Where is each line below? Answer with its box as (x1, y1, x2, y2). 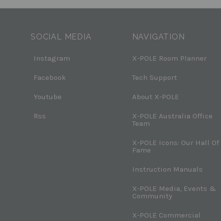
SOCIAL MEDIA (31, 32, 92, 41)
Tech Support (132, 73, 177, 82)
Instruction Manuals (132, 164, 203, 174)
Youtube (34, 92, 62, 101)
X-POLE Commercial (132, 210, 201, 220)
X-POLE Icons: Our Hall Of (132, 138, 219, 147)
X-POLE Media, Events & (132, 184, 216, 193)
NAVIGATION (132, 32, 185, 41)
